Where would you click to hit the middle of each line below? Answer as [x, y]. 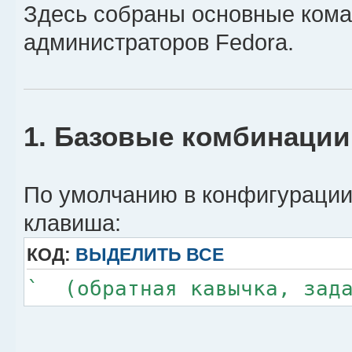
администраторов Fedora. [159, 43]
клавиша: [72, 224]
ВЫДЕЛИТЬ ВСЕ [150, 255]
